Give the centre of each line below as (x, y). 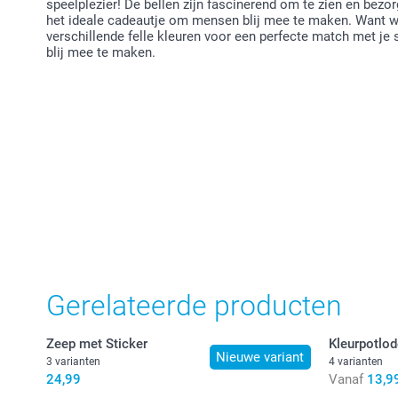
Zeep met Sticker (97, 343)
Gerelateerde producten (194, 305)
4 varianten (355, 361)
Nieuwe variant (260, 357)
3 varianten (73, 361)
